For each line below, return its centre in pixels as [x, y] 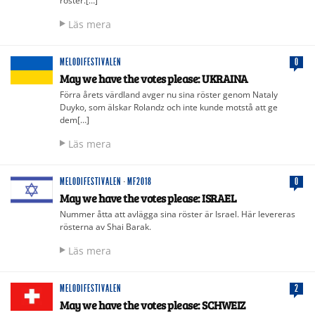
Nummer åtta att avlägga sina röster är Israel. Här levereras [178, 214]
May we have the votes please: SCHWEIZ [153, 304]
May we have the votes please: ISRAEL [148, 198]
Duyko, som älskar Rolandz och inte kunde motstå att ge [169, 107]
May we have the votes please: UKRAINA [154, 78]
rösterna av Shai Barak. [105, 226]
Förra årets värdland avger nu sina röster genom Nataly [169, 94]
